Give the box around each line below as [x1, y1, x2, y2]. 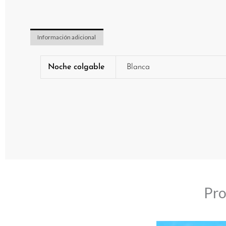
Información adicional [37, 33, 96, 41]
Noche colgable [48, 63, 105, 71]
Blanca [127, 63, 150, 71]
